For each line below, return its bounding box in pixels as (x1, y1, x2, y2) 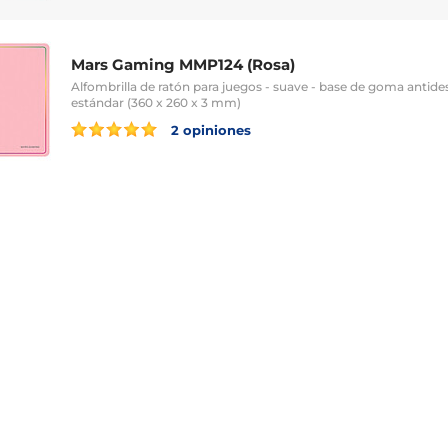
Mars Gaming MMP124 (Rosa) (71, 54, 295, 74)
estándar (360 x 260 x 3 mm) (71, 94, 241, 110)
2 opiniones (167, 121, 251, 138)
